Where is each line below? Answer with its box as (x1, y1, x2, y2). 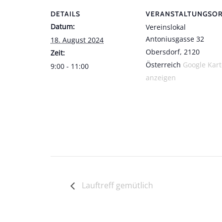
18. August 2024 (51, 35, 104, 45)
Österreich (146, 59, 181, 69)
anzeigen (146, 72, 176, 82)
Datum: (51, 21, 75, 31)
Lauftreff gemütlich (80, 180, 153, 191)
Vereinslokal (146, 22, 186, 32)
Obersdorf (146, 47, 180, 56)
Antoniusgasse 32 (146, 34, 204, 44)
